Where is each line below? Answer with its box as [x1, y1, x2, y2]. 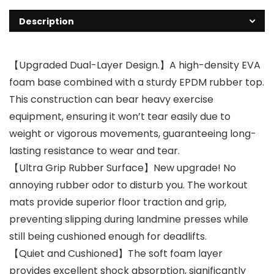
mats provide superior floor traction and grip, [9, 195, 226, 210]
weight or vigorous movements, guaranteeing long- [9, 127, 256, 141]
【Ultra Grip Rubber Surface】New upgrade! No [9, 161, 236, 176]
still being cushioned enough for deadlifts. [9, 229, 207, 244]
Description [19, 15, 74, 28]
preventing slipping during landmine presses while [9, 212, 248, 227]
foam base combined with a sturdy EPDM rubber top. [9, 75, 264, 90]
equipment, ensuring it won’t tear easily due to [9, 109, 231, 124]
